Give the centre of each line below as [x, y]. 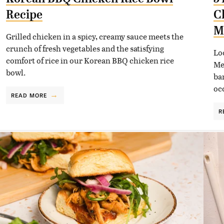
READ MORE [29, 95]
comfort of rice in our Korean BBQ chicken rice [90, 60]
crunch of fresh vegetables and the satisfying [85, 48]
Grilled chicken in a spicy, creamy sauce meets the [94, 36]
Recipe [24, 14]
